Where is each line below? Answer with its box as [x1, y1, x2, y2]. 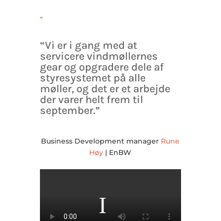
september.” [39, 104, 100, 117]
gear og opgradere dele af [39, 61, 164, 74]
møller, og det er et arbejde [39, 82, 170, 96]
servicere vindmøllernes [39, 50, 158, 63]
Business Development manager [41, 137, 161, 146]
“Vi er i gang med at [39, 39, 137, 52]
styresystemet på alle [39, 72, 146, 85]
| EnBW [103, 148, 132, 157]
